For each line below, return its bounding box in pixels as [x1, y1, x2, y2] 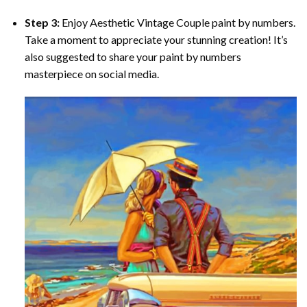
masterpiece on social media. [24, 67, 159, 81]
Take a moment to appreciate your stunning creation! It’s [24, 33, 288, 47]
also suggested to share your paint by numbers [24, 50, 241, 64]
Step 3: [24, 16, 60, 29]
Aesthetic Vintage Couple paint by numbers [89, 16, 293, 29]
